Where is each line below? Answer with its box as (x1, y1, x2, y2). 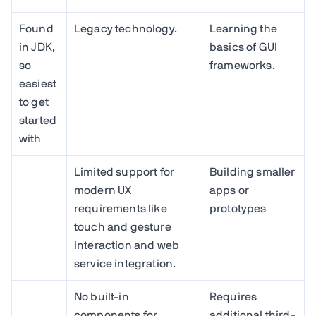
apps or (209, 185, 250, 196)
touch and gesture (74, 221, 171, 233)
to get (19, 97, 49, 108)
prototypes (209, 203, 267, 214)
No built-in (74, 291, 129, 303)
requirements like (74, 203, 167, 214)
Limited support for (74, 166, 175, 178)
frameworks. (209, 60, 275, 71)
